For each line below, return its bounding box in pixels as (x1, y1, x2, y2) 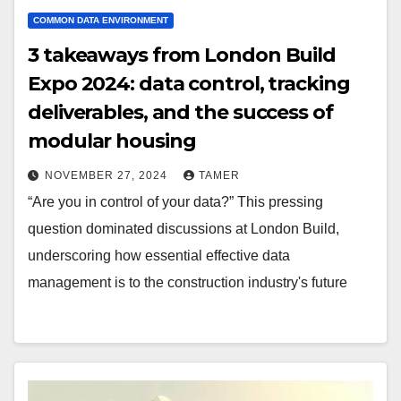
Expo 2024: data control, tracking (28, 72, 350, 97)
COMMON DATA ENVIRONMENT (33, 15, 168, 26)
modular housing (28, 129, 196, 154)
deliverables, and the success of (28, 100, 333, 125)
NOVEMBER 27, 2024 (45, 169, 171, 183)
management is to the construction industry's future (28, 275, 347, 291)
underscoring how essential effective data (28, 248, 290, 264)
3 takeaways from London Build (28, 43, 337, 68)
